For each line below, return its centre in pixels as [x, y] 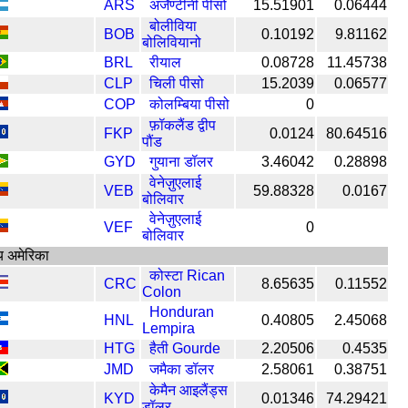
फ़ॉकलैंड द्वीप [183, 125]
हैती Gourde [185, 348]
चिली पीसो [177, 83]
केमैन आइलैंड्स [189, 390]
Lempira [168, 328]
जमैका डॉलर [182, 369]
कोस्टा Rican [187, 275]
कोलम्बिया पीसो [189, 104]
